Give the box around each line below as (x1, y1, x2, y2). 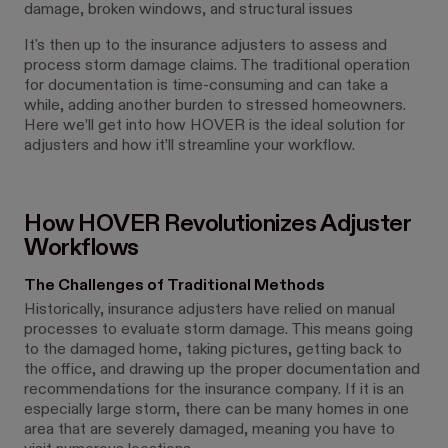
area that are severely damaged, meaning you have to (24, 422, 395, 438)
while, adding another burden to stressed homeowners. (24, 98, 406, 114)
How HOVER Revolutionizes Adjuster (24, 212, 411, 236)
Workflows (24, 236, 139, 260)
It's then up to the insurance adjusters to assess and (24, 38, 387, 54)
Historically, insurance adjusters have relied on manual (24, 302, 395, 318)
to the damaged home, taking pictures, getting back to (24, 342, 402, 358)
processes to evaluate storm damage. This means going (24, 322, 413, 338)
